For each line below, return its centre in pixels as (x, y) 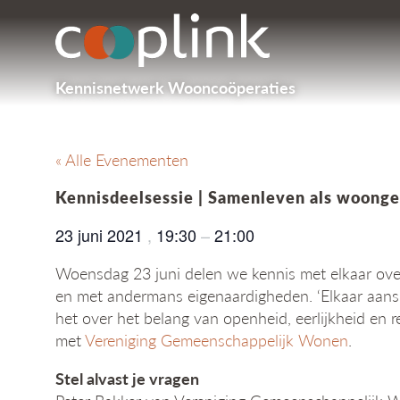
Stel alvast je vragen (127, 379)
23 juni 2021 (101, 235)
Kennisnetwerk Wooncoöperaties (175, 87)
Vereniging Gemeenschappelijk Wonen (217, 340)
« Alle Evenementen (122, 159)
